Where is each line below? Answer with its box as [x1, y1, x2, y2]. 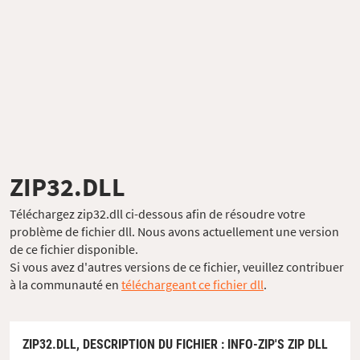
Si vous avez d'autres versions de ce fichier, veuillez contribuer [10, 258, 344, 275]
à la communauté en [10, 276, 121, 292]
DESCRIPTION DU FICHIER [83, 336, 218, 352]
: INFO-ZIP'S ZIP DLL [218, 336, 328, 352]
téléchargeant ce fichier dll [121, 276, 264, 292]
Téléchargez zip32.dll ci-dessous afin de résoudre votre [10, 205, 305, 222]
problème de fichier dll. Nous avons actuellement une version [10, 223, 339, 239]
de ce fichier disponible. [10, 240, 138, 257]
